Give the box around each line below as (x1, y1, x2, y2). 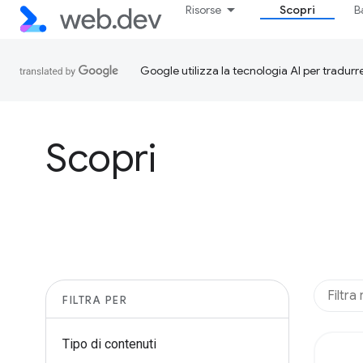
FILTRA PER (62, 293, 127, 307)
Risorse (186, 2, 222, 17)
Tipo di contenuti (62, 336, 156, 352)
